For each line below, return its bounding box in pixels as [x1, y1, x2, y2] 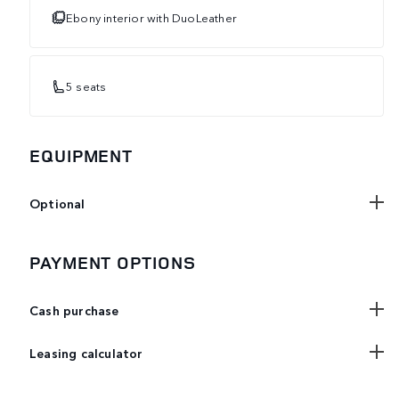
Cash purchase [29, 301, 119, 320]
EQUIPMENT [29, 143, 134, 168]
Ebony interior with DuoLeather [66, 9, 237, 26]
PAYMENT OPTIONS [29, 250, 196, 275]
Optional [29, 194, 85, 213]
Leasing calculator [29, 344, 143, 362]
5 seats [66, 77, 107, 94]
